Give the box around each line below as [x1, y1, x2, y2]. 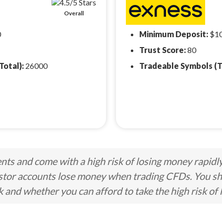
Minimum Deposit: [139, 29, 210, 39]
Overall [64, 9, 84, 17]
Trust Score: [139, 45, 187, 55]
